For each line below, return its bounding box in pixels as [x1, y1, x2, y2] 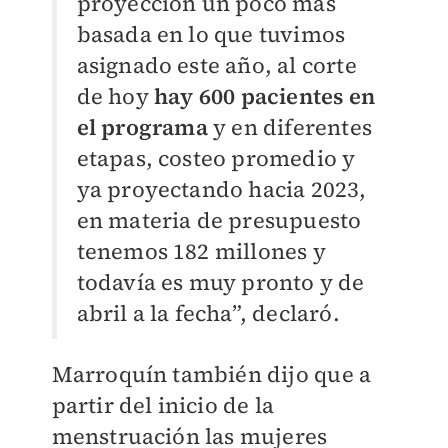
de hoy [76, 81, 154, 112]
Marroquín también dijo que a [51, 359, 372, 390]
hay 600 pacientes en [153, 81, 375, 112]
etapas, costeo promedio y [76, 143, 356, 174]
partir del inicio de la [51, 390, 275, 421]
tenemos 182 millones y [76, 236, 326, 267]
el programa [76, 112, 213, 143]
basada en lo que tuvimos [76, 19, 346, 50]
